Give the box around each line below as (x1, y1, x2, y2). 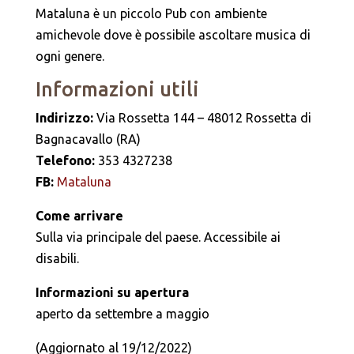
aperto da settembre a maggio (35, 307, 209, 321)
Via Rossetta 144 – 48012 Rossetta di (96, 111, 311, 125)
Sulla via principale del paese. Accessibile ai (35, 230, 281, 244)
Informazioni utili (35, 78, 199, 100)
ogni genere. (35, 49, 104, 63)
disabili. (35, 251, 79, 265)
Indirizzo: (35, 111, 96, 125)
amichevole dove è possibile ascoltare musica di (35, 28, 311, 42)
